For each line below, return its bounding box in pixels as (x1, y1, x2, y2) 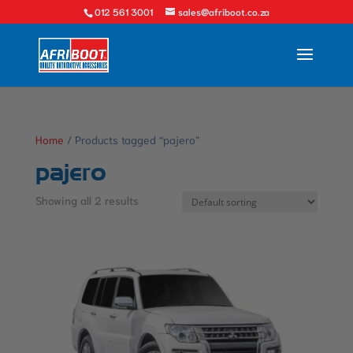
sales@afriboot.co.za (177, 6, 269, 17)
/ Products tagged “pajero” (63, 132, 199, 147)
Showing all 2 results (35, 193, 139, 207)
